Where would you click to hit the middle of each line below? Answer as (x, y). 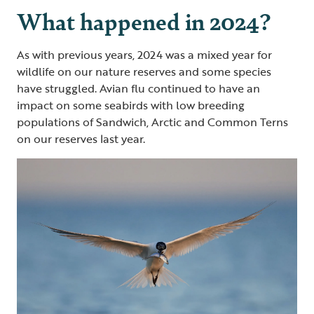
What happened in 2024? (144, 21)
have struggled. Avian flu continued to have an (138, 89)
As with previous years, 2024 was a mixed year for (144, 55)
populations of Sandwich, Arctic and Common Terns (152, 122)
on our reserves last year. (81, 139)
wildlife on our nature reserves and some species (144, 72)
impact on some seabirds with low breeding (131, 105)
